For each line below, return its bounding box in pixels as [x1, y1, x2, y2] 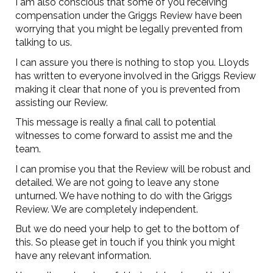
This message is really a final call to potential [15, 116, 216, 129]
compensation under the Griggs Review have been [15, 10, 242, 22]
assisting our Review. [15, 96, 108, 108]
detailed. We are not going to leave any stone [15, 176, 219, 188]
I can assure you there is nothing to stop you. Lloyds [15, 56, 249, 68]
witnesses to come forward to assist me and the [15, 130, 232, 142]
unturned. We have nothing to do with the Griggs [15, 190, 232, 202]
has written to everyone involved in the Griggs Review [15, 69, 256, 82]
